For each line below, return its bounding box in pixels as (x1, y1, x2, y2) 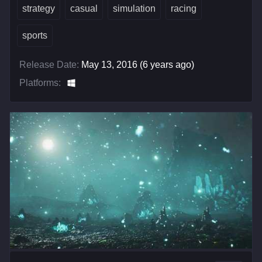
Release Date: (19, 60, 79, 70)
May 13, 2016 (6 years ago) (81, 60, 194, 70)
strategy (22, 4, 55, 13)
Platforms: (19, 78, 61, 88)
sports (22, 30, 47, 40)
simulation (113, 4, 156, 13)
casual (70, 4, 98, 13)
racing (171, 4, 196, 13)
